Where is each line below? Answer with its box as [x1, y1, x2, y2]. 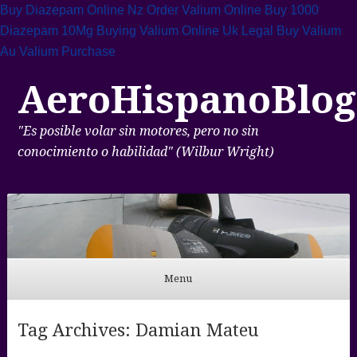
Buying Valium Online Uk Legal [96, 24, 273, 37]
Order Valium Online [147, 3, 261, 17]
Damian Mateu [135, 320, 259, 340]
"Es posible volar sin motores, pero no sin [17, 123, 259, 139]
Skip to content [6, 303, 82, 316]
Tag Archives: [17, 320, 135, 340]
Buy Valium [277, 24, 341, 37]
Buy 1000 [265, 3, 319, 17]
